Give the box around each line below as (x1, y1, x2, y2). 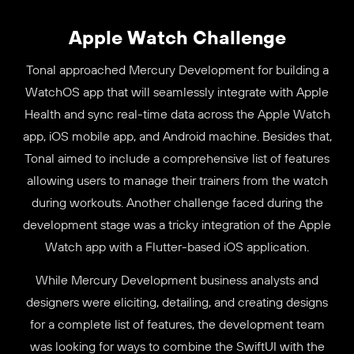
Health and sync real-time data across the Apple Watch (24, 105, 330, 122)
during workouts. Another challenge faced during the (31, 194, 323, 210)
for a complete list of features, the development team (29, 316, 325, 333)
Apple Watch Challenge (68, 25, 286, 50)
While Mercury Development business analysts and (36, 272, 318, 288)
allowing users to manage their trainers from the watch (26, 171, 328, 188)
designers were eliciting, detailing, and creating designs (26, 294, 328, 311)
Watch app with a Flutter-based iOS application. (45, 238, 309, 254)
